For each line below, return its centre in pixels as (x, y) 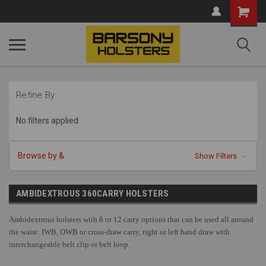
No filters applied (47, 120)
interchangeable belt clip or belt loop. (69, 244)
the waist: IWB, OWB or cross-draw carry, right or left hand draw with (119, 232)
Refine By (36, 95)
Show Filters (216, 156)
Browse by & (41, 155)
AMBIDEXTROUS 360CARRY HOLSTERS (93, 193)
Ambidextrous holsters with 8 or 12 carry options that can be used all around (131, 219)
